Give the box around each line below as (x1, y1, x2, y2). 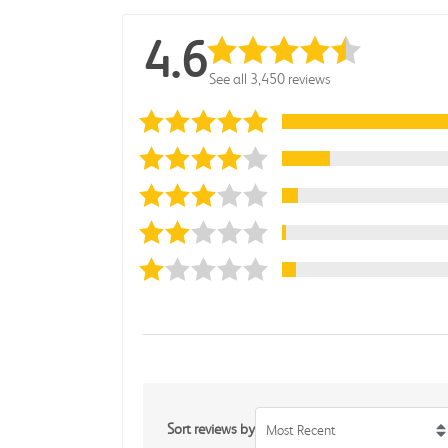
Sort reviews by (167, 420, 255, 438)
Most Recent (266, 422, 336, 438)
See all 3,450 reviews (209, 70, 331, 88)
